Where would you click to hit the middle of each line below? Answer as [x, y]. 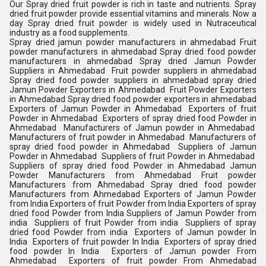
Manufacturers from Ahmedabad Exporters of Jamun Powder [133, 194]
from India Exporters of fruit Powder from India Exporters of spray [133, 204]
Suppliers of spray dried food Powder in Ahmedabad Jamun [133, 166]
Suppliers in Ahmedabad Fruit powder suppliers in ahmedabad [133, 71]
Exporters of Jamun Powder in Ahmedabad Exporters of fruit [133, 109]
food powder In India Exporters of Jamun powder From [133, 251]
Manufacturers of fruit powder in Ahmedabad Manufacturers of [133, 137]
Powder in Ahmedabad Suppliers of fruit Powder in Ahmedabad [133, 156]
